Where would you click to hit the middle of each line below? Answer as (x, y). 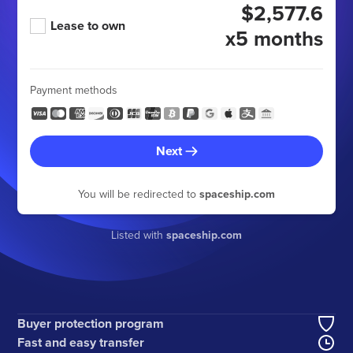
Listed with (139, 235)
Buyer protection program (91, 323)
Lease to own (88, 26)
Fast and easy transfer (81, 342)
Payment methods (74, 90)
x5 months (274, 39)
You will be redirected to (139, 194)
